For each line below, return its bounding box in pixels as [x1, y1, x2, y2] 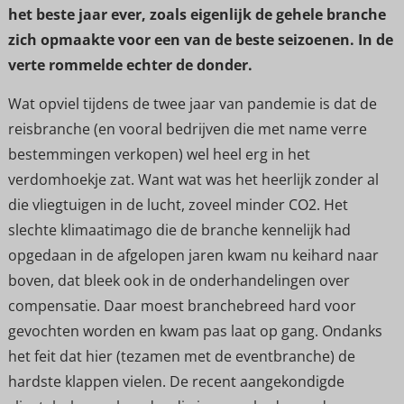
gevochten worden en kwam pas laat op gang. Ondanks [7, 320, 382, 341]
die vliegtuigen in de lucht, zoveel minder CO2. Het [7, 194, 348, 215]
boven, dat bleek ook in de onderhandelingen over [7, 270, 350, 290]
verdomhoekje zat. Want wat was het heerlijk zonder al [7, 169, 379, 189]
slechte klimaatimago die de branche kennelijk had [7, 219, 351, 240]
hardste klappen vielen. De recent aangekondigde [7, 371, 344, 391]
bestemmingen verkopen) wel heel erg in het [7, 143, 310, 164]
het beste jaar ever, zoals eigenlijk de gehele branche [7, 5, 386, 25]
